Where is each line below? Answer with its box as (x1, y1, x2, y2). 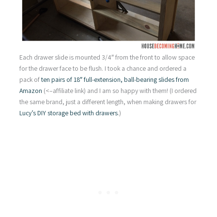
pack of (19, 75, 41, 84)
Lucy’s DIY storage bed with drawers (19, 108, 118, 118)
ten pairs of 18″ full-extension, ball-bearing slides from (41, 75, 189, 84)
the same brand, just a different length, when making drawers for (19, 97, 196, 107)
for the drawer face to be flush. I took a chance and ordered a (19, 64, 186, 73)
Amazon (19, 86, 42, 95)
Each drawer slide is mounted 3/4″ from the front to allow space (19, 53, 195, 62)
